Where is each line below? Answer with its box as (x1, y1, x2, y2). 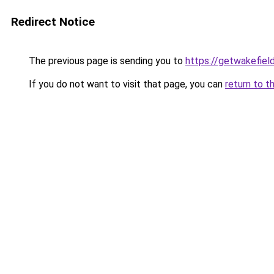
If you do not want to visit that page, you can (26, 78, 225, 90)
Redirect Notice (11, 15, 95, 29)
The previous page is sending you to (26, 55, 185, 67)
